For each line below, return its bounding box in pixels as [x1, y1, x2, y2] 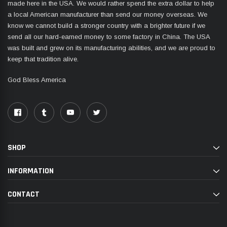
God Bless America [8, 76, 66, 84]
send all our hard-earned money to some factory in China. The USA [8, 32, 210, 41]
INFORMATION [8, 166, 54, 177]
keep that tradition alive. [8, 55, 79, 63]
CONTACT [8, 189, 40, 200]
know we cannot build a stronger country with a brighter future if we [8, 21, 205, 29]
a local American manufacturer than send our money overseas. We [8, 10, 207, 18]
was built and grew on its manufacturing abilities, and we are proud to [8, 44, 215, 52]
